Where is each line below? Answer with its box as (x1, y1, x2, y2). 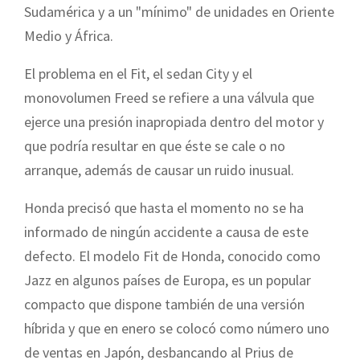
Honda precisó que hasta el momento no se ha (24, 198, 304, 217)
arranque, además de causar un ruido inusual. (24, 160, 294, 179)
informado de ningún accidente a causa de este (24, 222, 309, 241)
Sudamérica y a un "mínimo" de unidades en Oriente (24, 2, 334, 21)
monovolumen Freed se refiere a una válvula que (24, 88, 314, 107)
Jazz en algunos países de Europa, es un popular (24, 270, 311, 289)
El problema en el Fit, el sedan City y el (24, 63, 252, 83)
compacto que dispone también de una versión (24, 294, 305, 313)
